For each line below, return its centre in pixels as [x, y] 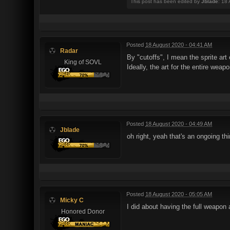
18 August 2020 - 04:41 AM [179, 45]
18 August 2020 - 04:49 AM [179, 123]
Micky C [72, 200]
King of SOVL [83, 62]
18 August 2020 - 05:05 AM [179, 194]
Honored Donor [83, 211]
